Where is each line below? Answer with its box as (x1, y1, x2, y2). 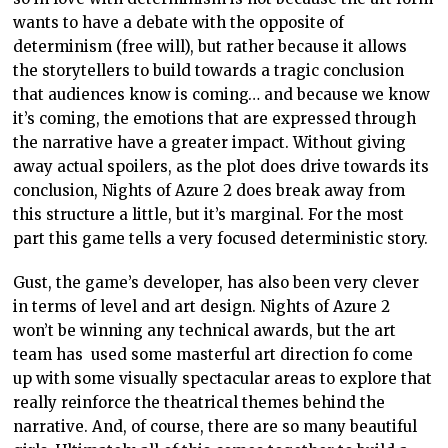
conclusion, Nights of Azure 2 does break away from (13, 180, 406, 200)
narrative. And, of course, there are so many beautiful (13, 416, 418, 436)
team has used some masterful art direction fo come (13, 344, 414, 364)
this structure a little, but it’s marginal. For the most (13, 204, 405, 224)
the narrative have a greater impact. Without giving (13, 132, 407, 152)
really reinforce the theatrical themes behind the (13, 392, 386, 412)
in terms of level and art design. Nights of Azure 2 (13, 296, 391, 316)
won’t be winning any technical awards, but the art (13, 320, 397, 340)
